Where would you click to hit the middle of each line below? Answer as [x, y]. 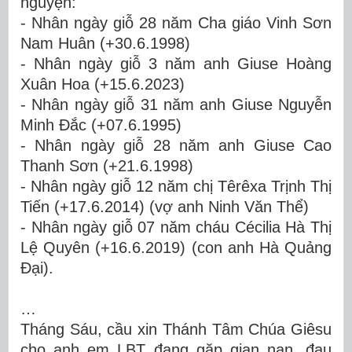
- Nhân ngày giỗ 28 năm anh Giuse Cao [176, 145]
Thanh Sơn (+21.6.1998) [107, 166]
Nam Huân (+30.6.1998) [105, 43]
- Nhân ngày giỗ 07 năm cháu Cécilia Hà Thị [176, 227]
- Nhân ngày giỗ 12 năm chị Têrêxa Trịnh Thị [176, 186]
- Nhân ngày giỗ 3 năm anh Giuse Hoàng [176, 64]
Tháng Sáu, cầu [79, 329]
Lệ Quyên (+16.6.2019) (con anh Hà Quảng [176, 247]
